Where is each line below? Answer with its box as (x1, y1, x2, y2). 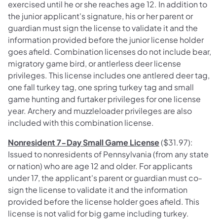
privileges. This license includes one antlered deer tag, (8, 70, 210, 81)
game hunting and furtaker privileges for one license (8, 94, 201, 105)
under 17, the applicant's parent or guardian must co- (8, 173, 202, 184)
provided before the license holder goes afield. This (8, 196, 199, 207)
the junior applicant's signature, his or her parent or (8, 11, 193, 22)
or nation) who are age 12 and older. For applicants (8, 161, 192, 172)
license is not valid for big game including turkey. (8, 208, 189, 219)
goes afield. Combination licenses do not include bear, (8, 46, 211, 57)
